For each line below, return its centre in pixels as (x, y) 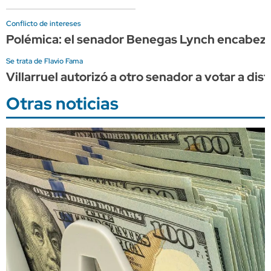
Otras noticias (62, 103)
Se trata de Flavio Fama (44, 61)
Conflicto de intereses (44, 23)
